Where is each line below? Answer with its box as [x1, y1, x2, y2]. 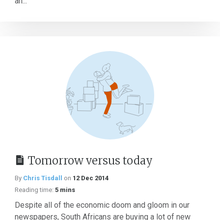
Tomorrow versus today [27, 154, 153, 167]
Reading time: [15, 186, 54, 193]
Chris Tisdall [23, 174, 62, 182]
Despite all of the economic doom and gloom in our [15, 200, 190, 210]
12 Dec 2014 [73, 174, 109, 182]
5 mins [55, 186, 75, 193]
